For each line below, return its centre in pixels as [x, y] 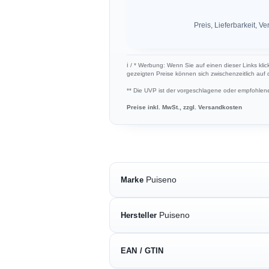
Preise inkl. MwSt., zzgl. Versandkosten [184, 107]
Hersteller [139, 215]
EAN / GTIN [142, 250]
